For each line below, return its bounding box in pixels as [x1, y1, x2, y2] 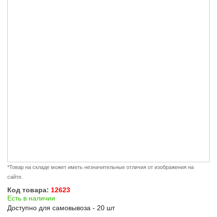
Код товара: [7, 186, 51, 194]
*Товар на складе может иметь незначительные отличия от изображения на [7, 164, 194, 170]
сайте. [7, 174, 23, 180]
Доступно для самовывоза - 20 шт [7, 204, 115, 212]
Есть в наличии [7, 194, 55, 202]
